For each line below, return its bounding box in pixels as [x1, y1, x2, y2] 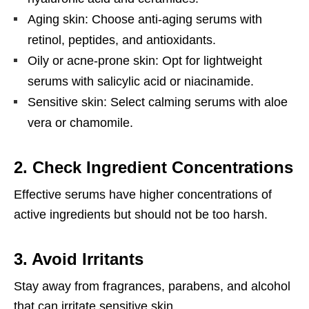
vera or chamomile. [28, 115, 133, 130]
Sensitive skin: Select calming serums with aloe [28, 94, 288, 109]
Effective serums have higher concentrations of [14, 187, 272, 201]
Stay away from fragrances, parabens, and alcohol [14, 279, 290, 293]
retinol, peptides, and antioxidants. [28, 32, 216, 47]
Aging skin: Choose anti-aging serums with [28, 12, 262, 26]
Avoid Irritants [32, 249, 143, 268]
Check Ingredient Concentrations [32, 157, 293, 177]
